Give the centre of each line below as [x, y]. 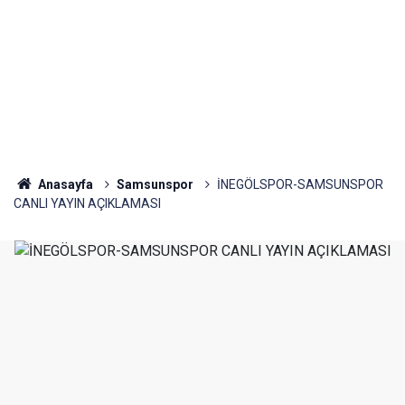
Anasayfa [64, 184]
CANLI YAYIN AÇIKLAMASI [87, 203]
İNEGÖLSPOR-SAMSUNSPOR [300, 184]
